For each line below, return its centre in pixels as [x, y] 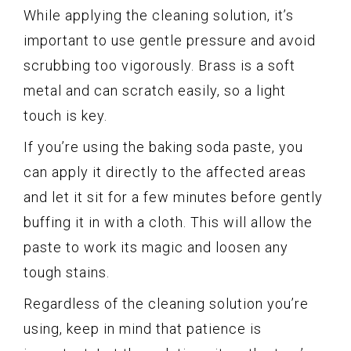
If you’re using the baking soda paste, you [163, 147]
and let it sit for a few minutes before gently [173, 197]
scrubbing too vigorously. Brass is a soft [159, 66]
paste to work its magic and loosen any [156, 248]
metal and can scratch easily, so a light [155, 91]
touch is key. [65, 116]
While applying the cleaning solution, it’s [159, 16]
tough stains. [67, 273]
